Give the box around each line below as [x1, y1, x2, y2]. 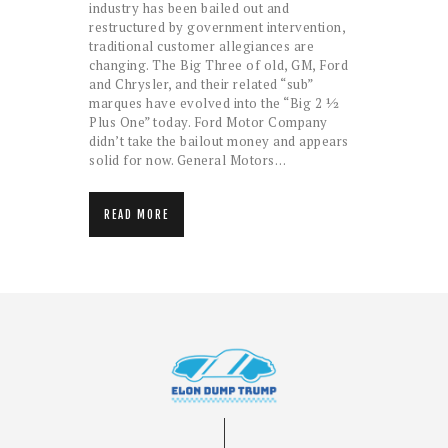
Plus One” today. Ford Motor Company [89, 113, 328, 132]
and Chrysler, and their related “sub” [89, 75, 313, 94]
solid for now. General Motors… [89, 151, 286, 170]
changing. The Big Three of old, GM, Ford [89, 56, 348, 75]
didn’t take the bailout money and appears [89, 132, 349, 151]
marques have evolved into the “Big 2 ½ [89, 94, 339, 113]
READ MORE [104, 208, 169, 223]
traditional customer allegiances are [89, 37, 314, 56]
